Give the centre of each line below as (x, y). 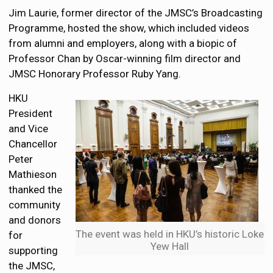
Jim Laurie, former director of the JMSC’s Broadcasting (136, 13)
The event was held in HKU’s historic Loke (170, 234)
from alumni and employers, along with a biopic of (123, 44)
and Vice (29, 129)
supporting (34, 251)
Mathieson (33, 175)
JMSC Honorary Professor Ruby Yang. (95, 74)
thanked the (36, 190)
